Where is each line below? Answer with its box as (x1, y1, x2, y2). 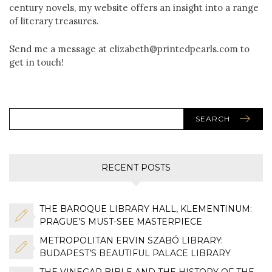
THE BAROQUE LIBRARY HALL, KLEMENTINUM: (39, 203, 252, 214)
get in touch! (9, 56, 64, 68)
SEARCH (195, 114, 230, 123)
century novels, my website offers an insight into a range (9, 1, 259, 13)
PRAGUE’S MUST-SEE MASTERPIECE (39, 216, 202, 227)
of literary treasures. (9, 15, 99, 27)
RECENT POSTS (101, 161, 171, 173)
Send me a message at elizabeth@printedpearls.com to (9, 42, 250, 55)
